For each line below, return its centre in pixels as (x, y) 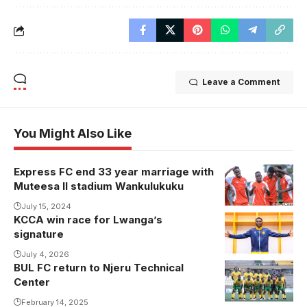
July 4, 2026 (45, 255)
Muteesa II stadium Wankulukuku (99, 186)
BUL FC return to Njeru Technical (99, 268)
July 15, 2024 (46, 207)
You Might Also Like (73, 134)
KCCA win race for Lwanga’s (88, 220)
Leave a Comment (241, 82)
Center (32, 282)
